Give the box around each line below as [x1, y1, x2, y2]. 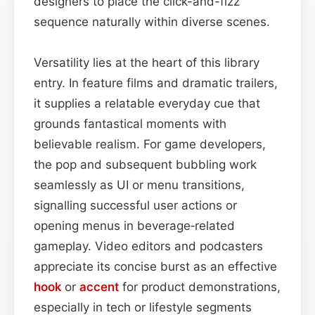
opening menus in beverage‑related [34, 218, 235, 233]
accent [79, 279, 119, 294]
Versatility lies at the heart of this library [34, 55, 259, 70]
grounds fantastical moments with [34, 116, 226, 131]
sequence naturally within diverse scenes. [34, 14, 270, 29]
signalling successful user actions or [34, 198, 237, 212]
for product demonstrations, [119, 279, 281, 294]
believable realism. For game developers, [34, 136, 266, 151]
